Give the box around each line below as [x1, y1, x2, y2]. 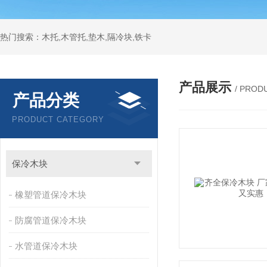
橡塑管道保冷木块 [14, 190, 86, 200]
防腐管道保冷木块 [14, 215, 86, 225]
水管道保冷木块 [14, 241, 77, 251]
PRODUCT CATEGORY [12, 115, 104, 124]
